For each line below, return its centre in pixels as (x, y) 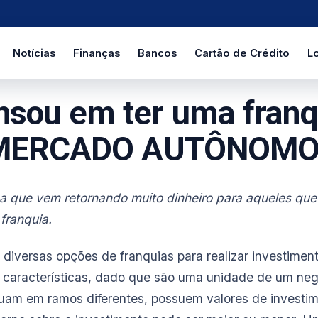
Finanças (96, 53)
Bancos (157, 53)
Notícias (34, 53)
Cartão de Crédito (242, 53)
